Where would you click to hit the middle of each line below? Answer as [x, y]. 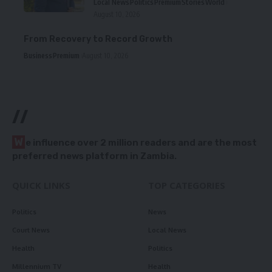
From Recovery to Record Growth [98, 39]
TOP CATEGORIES [187, 185]
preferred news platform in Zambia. [94, 156]
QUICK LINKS [41, 185]
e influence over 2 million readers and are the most [141, 143]
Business [38, 56]
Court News [31, 230]
